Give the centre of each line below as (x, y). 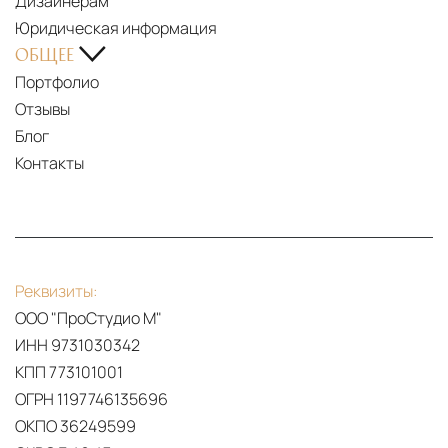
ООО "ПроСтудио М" (88, 318)
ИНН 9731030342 (77, 345)
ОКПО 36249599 (75, 426)
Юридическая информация (116, 28)
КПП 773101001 (69, 372)
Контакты (49, 163)
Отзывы (42, 109)
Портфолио (57, 82)
